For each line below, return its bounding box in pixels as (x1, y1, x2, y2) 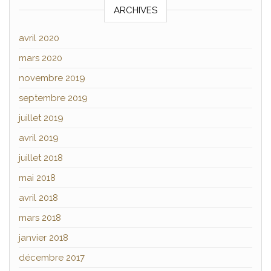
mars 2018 (19, 212, 61, 223)
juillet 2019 (19, 112, 64, 123)
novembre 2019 (19, 72, 85, 83)
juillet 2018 (19, 152, 63, 163)
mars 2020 (19, 52, 62, 64)
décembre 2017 (19, 252, 85, 263)
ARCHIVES (114, 4, 157, 16)
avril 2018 (19, 192, 58, 203)
